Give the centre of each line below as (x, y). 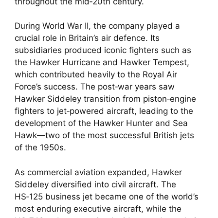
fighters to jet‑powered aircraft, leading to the (104, 111)
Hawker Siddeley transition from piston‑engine (105, 99)
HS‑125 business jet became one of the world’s (107, 196)
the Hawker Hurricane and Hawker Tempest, (102, 63)
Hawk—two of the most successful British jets (104, 136)
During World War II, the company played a (97, 26)
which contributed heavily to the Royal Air (96, 75)
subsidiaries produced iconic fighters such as (103, 50)
